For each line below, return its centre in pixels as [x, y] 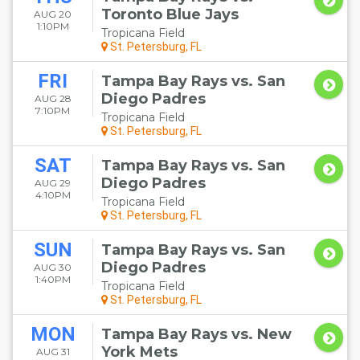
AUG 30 [53, 267]
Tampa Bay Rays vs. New [196, 334]
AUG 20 [53, 14]
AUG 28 [53, 98]
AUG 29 [53, 183]
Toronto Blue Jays [170, 14]
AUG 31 [53, 352]
